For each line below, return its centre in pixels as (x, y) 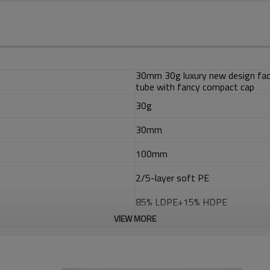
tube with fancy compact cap (195, 87)
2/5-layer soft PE (174, 178)
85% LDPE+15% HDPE (181, 202)
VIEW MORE (135, 218)
